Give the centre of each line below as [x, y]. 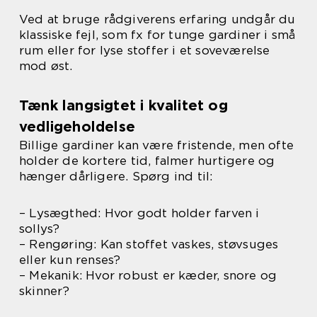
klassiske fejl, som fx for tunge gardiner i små [157, 35]
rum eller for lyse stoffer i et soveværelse [145, 51]
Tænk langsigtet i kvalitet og [123, 106]
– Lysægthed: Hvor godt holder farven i [139, 213]
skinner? [45, 291]
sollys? [40, 229]
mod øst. [46, 66]
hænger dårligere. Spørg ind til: [116, 177]
